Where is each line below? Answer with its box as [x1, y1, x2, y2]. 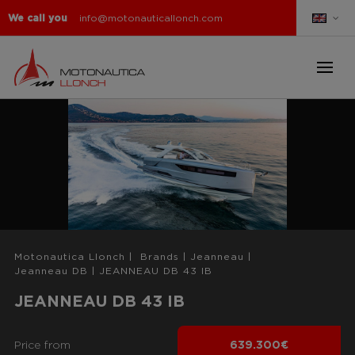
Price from [13, 340, 71, 352]
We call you [8, 13, 67, 23]
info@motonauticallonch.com [79, 13, 223, 23]
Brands [139, 252, 179, 262]
